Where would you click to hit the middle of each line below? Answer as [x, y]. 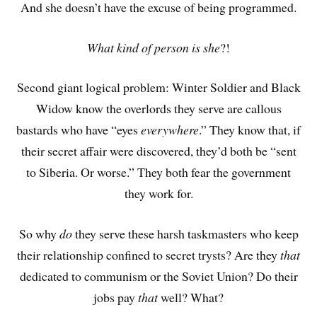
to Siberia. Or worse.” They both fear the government [158, 172]
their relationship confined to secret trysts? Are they [149, 255]
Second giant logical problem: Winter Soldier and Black [158, 87]
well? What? [191, 298]
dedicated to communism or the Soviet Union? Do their [158, 276]
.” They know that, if [250, 130]
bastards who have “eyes [79, 130]
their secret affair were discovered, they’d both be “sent [158, 151]
